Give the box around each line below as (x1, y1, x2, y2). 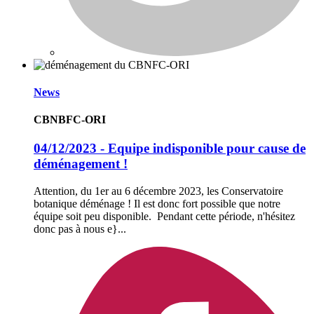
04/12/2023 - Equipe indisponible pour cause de (34, 141, 306, 156)
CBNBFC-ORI (34, 114, 106, 126)
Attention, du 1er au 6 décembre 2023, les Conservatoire (34, 185, 283, 198)
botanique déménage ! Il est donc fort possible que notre (34, 198, 280, 210)
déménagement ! (34, 156, 128, 172)
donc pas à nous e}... (34, 223, 126, 235)
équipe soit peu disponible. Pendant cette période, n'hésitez (34, 210, 295, 223)
